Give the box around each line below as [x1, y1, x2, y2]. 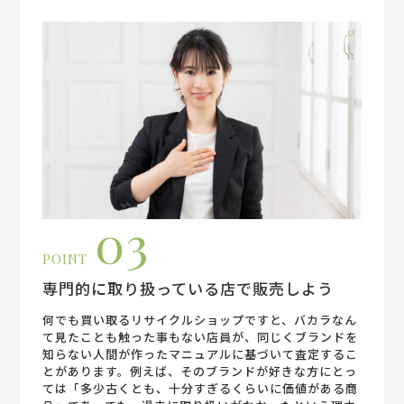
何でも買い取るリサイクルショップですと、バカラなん [42, 310, 358, 328]
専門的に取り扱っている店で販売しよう [42, 276, 335, 299]
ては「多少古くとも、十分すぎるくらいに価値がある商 [42, 379, 359, 397]
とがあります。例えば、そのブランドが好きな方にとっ [42, 362, 358, 380]
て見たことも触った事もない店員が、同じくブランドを [42, 327, 359, 345]
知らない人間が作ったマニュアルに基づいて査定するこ [42, 344, 359, 363]
